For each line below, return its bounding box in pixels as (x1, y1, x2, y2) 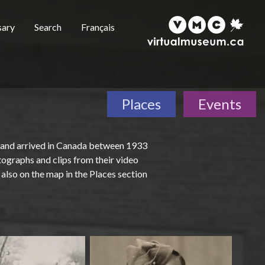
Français (81, 21, 115, 33)
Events (198, 95, 241, 112)
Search (34, 21, 62, 33)
